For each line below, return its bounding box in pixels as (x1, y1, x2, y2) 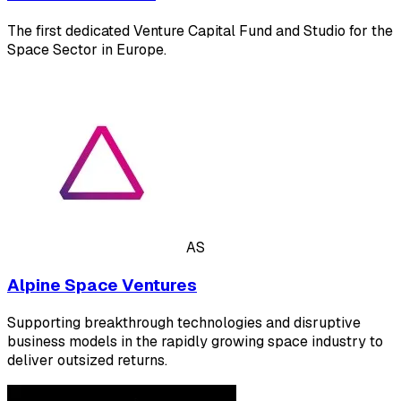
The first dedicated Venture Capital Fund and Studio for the (7, 21, 393, 41)
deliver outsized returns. (7, 350, 167, 370)
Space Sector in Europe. (7, 40, 166, 60)
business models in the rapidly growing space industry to (7, 331, 383, 351)
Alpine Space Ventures (7, 273, 197, 296)
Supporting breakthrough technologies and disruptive (7, 312, 361, 332)
